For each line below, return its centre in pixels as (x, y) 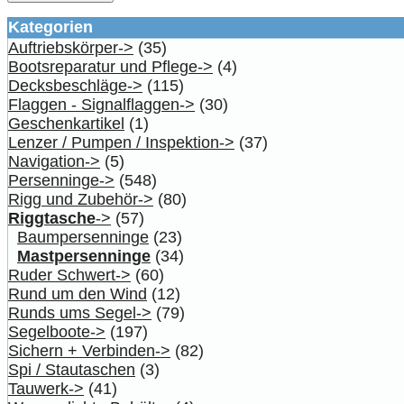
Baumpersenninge (83, 237)
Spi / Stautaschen (72, 369)
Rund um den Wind (78, 294)
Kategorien (50, 27)
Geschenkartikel (66, 123)
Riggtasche (52, 218)
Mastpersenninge (84, 256)
